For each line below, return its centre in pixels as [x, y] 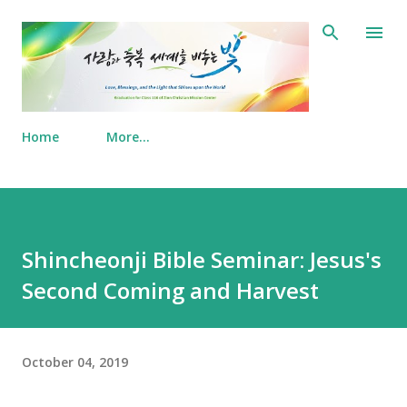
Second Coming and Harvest [170, 291]
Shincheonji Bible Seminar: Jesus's [202, 260]
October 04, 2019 [75, 362]
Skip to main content [203, 23]
